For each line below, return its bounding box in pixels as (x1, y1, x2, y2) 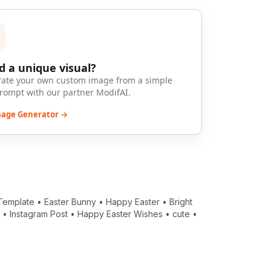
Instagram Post (10, 209, 68, 220)
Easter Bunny (44, 197, 97, 207)
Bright (169, 197, 193, 207)
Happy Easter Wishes (77, 209, 163, 220)
